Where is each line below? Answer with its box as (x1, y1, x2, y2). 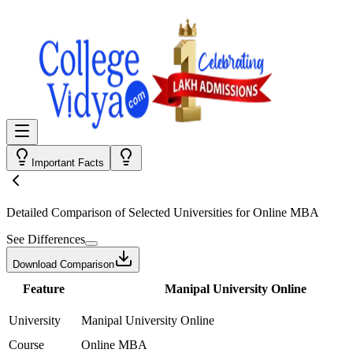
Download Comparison (13, 258, 114, 270)
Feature (22, 282, 65, 295)
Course (9, 338, 44, 351)
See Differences (6, 232, 85, 246)
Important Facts (32, 157, 104, 169)
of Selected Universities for (112, 206, 253, 219)
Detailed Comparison (6, 206, 112, 219)
